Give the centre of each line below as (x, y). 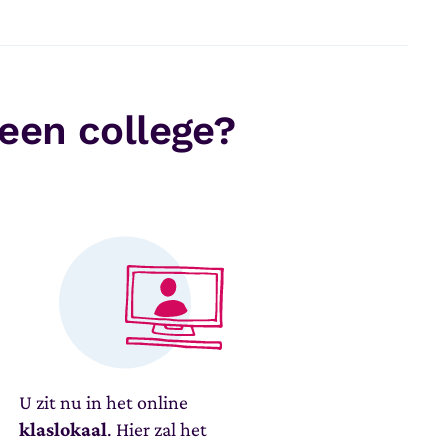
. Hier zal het (157, 429)
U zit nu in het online (104, 402)
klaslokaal (63, 429)
